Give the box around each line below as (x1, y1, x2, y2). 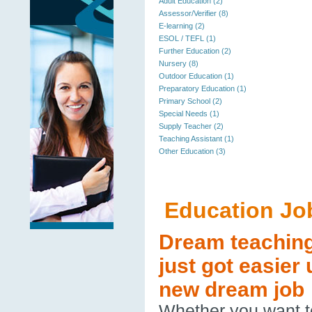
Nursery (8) (159, 59, 198, 68)
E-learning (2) (159, 22, 205, 30)
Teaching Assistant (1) (159, 134, 234, 143)
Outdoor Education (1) (159, 72, 234, 80)
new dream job (159, 278, 304, 301)
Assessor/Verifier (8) (159, 9, 228, 17)
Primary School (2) (159, 97, 222, 105)
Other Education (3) (159, 147, 226, 155)
